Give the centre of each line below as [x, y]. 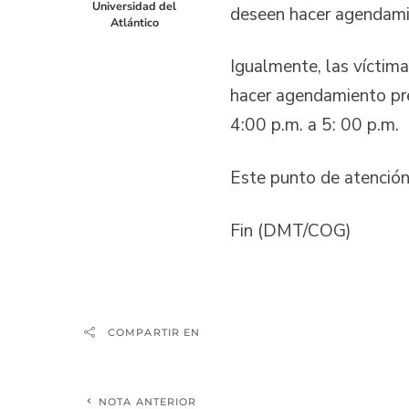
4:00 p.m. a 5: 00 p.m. [315, 126]
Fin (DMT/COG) [291, 231]
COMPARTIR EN [154, 333]
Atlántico [134, 23]
